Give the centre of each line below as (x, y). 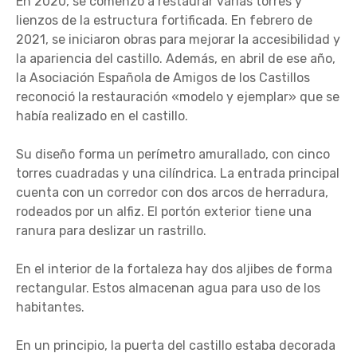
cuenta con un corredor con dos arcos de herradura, (172, 192)
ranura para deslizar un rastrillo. (111, 231)
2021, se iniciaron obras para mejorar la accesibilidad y (178, 39)
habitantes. (50, 307)
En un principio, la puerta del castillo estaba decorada (176, 345)
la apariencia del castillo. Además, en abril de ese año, (176, 59)
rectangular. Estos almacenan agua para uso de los (168, 288)
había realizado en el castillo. (102, 116)
